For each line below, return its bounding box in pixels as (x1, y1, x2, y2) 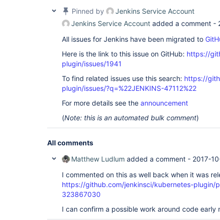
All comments (47, 138, 93, 147)
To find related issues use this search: (62, 74, 184, 82)
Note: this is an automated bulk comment (64, 113, 196, 122)
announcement (140, 99, 188, 107)
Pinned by (70, 7, 106, 15)
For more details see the (62, 99, 140, 107)
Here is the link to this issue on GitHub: (62, 50, 187, 58)
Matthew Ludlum (71, 155, 125, 163)
